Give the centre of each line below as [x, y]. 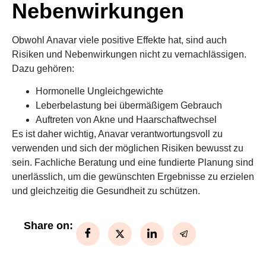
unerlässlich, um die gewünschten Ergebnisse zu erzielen [133, 177]
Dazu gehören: [43, 68]
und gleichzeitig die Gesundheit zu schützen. [106, 191]
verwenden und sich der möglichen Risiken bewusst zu [128, 148]
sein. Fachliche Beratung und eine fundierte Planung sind [133, 163]
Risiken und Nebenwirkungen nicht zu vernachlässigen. [129, 54]
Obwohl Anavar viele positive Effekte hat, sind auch [119, 40]
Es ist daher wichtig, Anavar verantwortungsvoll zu [117, 134]
